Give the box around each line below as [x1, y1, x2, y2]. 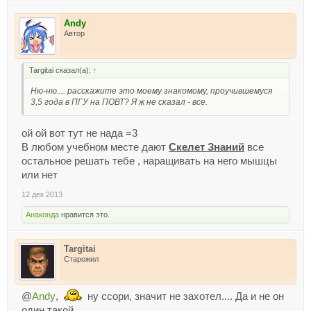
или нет [22, 169, 58, 180]
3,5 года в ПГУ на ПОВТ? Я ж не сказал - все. [31, 96, 208, 107]
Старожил [64, 254, 99, 263]
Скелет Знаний [169, 141, 244, 153]
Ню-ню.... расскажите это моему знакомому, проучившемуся [31, 85, 272, 96]
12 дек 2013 [22, 190, 62, 199]
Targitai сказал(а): [29, 65, 93, 74]
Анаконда [26, 210, 59, 219]
